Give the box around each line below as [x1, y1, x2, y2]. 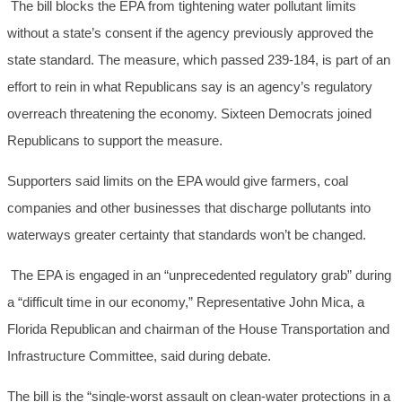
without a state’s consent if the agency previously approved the [7, 25, 373, 41]
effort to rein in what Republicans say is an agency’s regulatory [7, 79, 372, 95]
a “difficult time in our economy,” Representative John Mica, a [7, 294, 364, 310]
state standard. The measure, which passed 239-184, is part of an [7, 52, 390, 68]
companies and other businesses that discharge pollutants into [7, 200, 371, 216]
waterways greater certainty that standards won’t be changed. [7, 227, 366, 243]
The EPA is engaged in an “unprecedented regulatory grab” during [7, 267, 391, 284]
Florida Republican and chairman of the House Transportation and [7, 321, 389, 337]
